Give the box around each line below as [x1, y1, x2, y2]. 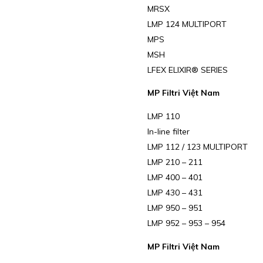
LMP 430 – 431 [147, 187, 203, 198]
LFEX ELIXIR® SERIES [147, 64, 228, 75]
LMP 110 [147, 111, 180, 122]
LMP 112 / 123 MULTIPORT [147, 141, 248, 153]
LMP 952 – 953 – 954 [147, 218, 225, 229]
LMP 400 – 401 [147, 172, 203, 183]
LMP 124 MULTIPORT [147, 18, 227, 29]
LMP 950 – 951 [147, 203, 203, 214]
